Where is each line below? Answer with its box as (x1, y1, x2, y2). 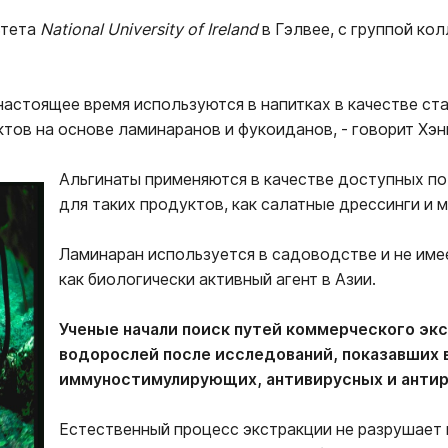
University (107, 20, 187, 39)
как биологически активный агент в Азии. (59, 270, 376, 289)
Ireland (207, 20, 258, 39)
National (40, 20, 107, 39)
